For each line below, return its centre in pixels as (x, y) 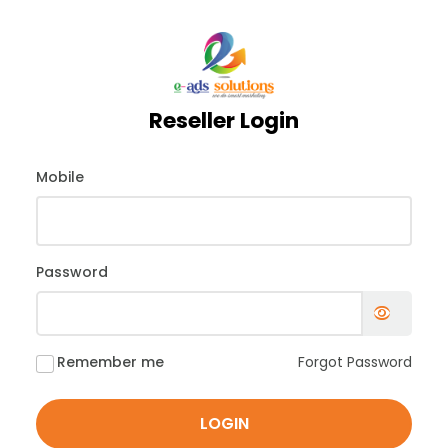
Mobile (60, 176)
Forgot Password (355, 361)
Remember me (110, 361)
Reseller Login (224, 120)
